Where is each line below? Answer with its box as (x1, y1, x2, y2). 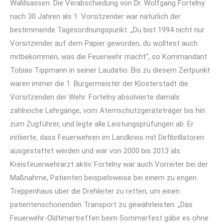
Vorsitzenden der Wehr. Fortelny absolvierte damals (10, 93, 180, 102)
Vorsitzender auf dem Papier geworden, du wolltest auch (10, 39, 198, 48)
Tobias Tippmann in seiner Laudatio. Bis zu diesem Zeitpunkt (10, 66, 210, 75)
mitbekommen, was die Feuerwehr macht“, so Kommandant (10, 52, 207, 61)
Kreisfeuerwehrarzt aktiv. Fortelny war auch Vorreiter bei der (10, 160, 208, 169)
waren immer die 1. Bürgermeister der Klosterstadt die (10, 79, 188, 88)
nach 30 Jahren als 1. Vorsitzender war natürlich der (10, 12, 181, 21)
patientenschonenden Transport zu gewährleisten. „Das (10, 200, 193, 209)
